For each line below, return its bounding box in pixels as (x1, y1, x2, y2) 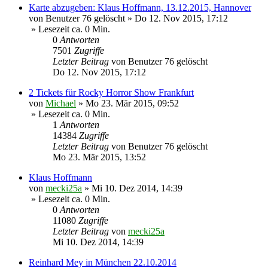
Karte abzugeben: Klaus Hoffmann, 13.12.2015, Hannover (29, 2, 251, 13)
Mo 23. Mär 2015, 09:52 (86, 98, 179, 109)
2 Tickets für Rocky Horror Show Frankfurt (29, 87, 194, 98)
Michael (45, 98, 76, 109)
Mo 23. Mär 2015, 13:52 (53, 152, 146, 163)
